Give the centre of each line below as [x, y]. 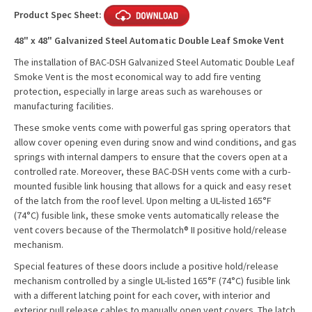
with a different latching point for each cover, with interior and [142, 295]
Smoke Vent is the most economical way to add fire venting [138, 77]
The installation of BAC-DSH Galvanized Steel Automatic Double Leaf [154, 62]
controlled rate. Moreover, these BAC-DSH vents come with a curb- [152, 171]
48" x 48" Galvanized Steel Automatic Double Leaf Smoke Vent [149, 40]
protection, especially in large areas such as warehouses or [138, 91]
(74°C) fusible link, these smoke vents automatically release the [147, 215]
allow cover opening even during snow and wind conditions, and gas [155, 142]
